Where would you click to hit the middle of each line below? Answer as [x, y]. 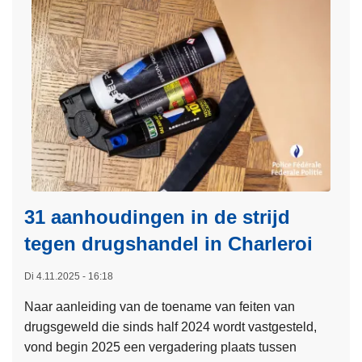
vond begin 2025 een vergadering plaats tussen [160, 347]
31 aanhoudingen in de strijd [157, 217]
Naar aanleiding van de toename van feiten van [160, 307]
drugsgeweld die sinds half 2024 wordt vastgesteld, [170, 327]
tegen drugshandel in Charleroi [168, 244]
